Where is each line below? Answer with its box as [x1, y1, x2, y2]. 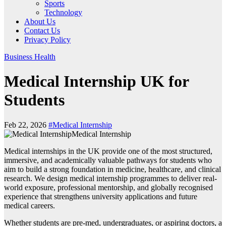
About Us [24, 17, 55, 26]
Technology [44, 8, 82, 17]
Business [4, 52, 34, 61]
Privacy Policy [24, 35, 71, 44]
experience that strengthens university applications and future [4, 192, 197, 201]
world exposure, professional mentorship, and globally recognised [4, 183, 213, 192]
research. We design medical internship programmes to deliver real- [4, 174, 217, 183]
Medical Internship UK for [4, 72, 189, 91]
